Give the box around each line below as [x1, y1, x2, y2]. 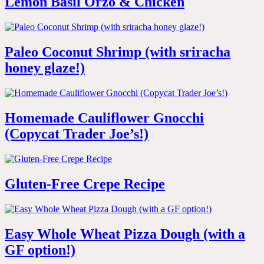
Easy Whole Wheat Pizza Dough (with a [5, 226, 245, 242]
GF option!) [5, 242, 75, 258]
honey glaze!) [5, 60, 85, 76]
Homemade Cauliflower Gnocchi [5, 110, 204, 126]
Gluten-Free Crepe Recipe [5, 176, 165, 192]
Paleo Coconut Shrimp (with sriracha [5, 44, 230, 60]
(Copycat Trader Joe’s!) [5, 126, 148, 142]
